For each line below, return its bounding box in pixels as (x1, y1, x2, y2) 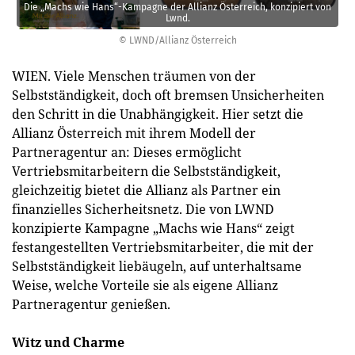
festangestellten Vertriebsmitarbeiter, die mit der (12, 239, 314, 256)
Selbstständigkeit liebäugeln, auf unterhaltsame (12, 258, 302, 275)
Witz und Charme (12, 334, 124, 351)
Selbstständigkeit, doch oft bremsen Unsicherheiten (12, 86, 324, 104)
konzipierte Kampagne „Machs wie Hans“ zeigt (12, 219, 295, 237)
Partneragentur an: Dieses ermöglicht (12, 143, 242, 161)
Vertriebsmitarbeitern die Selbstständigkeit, (12, 162, 281, 180)
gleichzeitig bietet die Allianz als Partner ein (12, 181, 281, 199)
